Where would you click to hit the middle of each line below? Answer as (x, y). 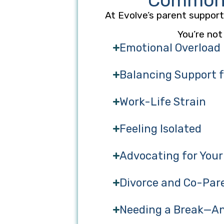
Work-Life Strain (163, 101)
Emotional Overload (170, 47)
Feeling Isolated (161, 128)
